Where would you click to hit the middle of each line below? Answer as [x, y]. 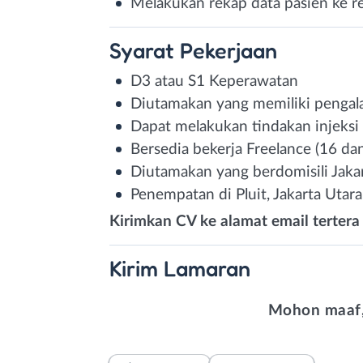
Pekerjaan [228, 50]
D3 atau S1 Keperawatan [214, 81]
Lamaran [207, 268]
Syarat [145, 50]
